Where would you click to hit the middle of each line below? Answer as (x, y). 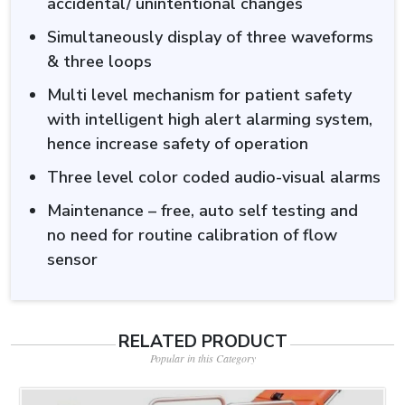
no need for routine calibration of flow (192, 235)
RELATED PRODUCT (202, 341)
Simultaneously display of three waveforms (210, 37)
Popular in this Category (202, 358)
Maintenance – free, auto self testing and (202, 210)
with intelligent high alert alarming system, (210, 119)
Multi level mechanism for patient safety (199, 94)
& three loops (99, 61)
